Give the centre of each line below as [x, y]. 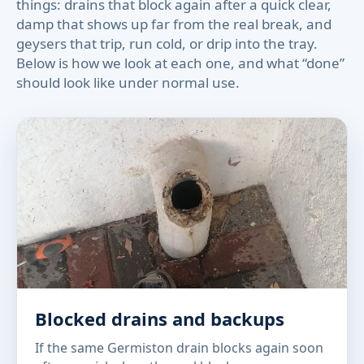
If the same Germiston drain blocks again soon [179, 348]
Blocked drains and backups [160, 318]
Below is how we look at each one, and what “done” [180, 63]
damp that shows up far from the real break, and [174, 24]
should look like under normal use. [128, 82]
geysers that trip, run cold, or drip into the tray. [167, 43]
